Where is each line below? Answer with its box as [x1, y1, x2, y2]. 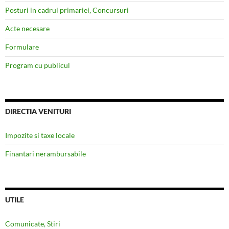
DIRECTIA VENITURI [5, 107, 71, 116]
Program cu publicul [5, 61, 70, 70]
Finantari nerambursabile [5, 149, 86, 158]
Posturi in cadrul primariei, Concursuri [5, 6, 129, 15]
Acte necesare [5, 24, 50, 33]
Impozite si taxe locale [5, 131, 75, 140]
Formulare [5, 42, 39, 52]
